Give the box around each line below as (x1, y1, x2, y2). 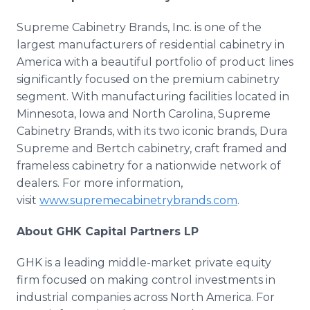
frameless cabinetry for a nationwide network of (17, 159, 281, 172)
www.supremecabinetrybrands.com (39, 194, 237, 207)
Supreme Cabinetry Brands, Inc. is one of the (17, 21, 262, 34)
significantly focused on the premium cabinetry (17, 73, 280, 86)
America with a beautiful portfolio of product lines (17, 55, 293, 69)
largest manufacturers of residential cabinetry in (17, 38, 284, 51)
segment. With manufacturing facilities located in (17, 90, 289, 103)
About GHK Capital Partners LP (17, 225, 199, 238)
